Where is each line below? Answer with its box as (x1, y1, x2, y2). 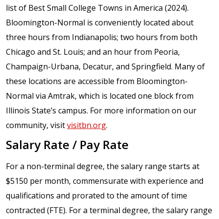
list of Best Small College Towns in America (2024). (6, 2, 189, 13)
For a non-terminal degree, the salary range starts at (6, 160, 199, 172)
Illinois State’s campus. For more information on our (6, 105, 197, 116)
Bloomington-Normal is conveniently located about (6, 17, 194, 28)
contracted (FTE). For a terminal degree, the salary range (6, 204, 212, 216)
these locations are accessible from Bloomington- (6, 75, 188, 87)
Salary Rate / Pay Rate (6, 136, 129, 153)
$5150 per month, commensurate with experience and (6, 175, 203, 186)
